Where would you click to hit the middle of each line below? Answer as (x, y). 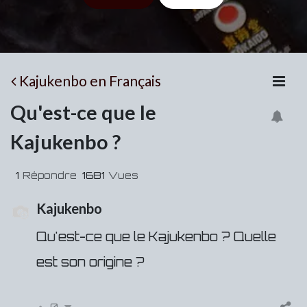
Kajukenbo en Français (90, 81)
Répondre (50, 175)
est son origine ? (90, 262)
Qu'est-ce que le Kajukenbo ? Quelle (156, 236)
